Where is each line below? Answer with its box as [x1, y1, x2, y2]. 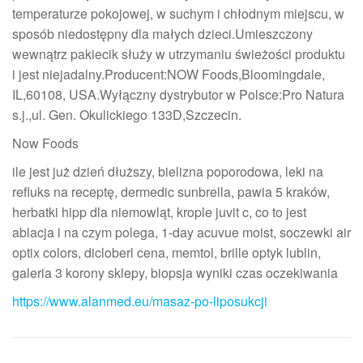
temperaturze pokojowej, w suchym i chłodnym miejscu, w [12, 4, 344, 23]
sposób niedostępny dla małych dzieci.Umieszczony [12, 24, 313, 44]
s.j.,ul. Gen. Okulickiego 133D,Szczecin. [12, 105, 241, 125]
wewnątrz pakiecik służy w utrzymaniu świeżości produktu [12, 45, 345, 64]
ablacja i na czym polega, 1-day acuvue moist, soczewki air [12, 223, 351, 242]
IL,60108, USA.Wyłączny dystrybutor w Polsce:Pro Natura [12, 85, 344, 105]
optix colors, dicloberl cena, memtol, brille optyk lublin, [12, 243, 321, 263]
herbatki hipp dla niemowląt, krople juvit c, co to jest [12, 203, 306, 222]
